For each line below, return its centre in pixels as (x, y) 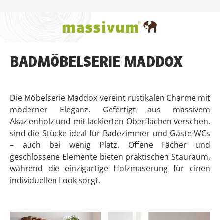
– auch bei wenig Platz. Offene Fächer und (110, 145)
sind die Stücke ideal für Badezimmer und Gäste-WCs (110, 133)
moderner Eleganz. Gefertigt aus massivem (110, 110)
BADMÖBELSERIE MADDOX (96, 63)
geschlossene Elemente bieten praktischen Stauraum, (110, 157)
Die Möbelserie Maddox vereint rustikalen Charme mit (110, 98)
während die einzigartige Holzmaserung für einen (110, 168)
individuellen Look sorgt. (55, 180)
